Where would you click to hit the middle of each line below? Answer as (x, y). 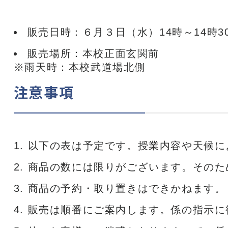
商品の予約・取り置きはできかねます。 (127, 188)
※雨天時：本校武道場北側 (80, 67)
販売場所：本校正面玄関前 (93, 53)
